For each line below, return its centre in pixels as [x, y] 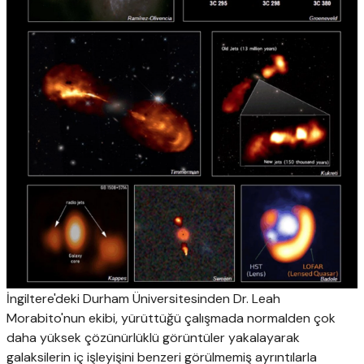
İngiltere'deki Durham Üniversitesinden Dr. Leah [143, 299]
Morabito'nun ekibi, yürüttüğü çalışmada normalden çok [171, 318]
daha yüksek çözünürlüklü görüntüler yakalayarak [153, 338]
